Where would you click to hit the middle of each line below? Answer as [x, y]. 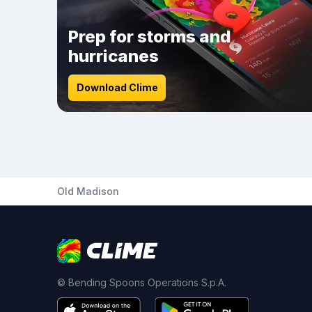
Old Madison [88, 191]
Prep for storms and [150, 37]
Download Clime [117, 87]
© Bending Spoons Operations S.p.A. [142, 282]
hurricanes [114, 56]
